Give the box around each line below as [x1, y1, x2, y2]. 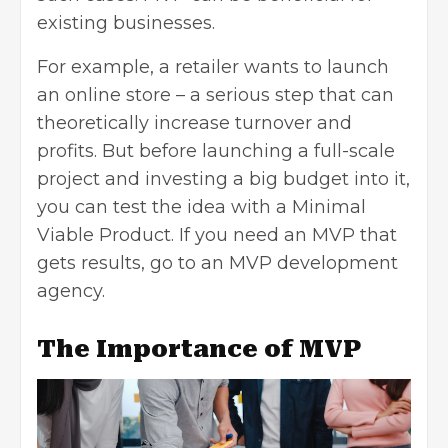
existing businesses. [37, 12, 215, 35]
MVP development [229, 252, 398, 275]
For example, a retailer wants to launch [37, 56, 389, 79]
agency [37, 280, 102, 303]
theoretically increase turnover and [37, 112, 352, 135]
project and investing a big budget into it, [37, 168, 410, 191]
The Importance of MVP [37, 335, 361, 364]
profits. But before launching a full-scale [37, 140, 395, 163]
